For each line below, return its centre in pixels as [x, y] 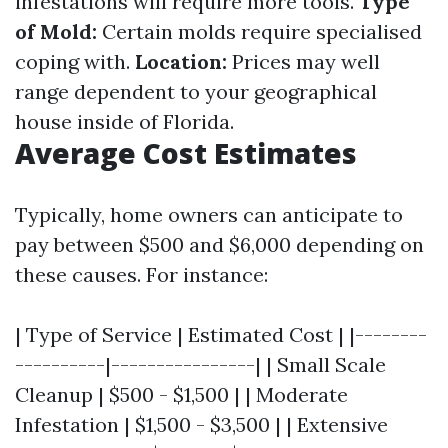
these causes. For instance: [141, 274]
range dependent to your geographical [196, 91]
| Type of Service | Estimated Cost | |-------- [221, 334]
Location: [181, 61]
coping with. [75, 61]
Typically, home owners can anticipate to [209, 214]
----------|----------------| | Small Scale [200, 364]
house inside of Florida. [124, 121]
